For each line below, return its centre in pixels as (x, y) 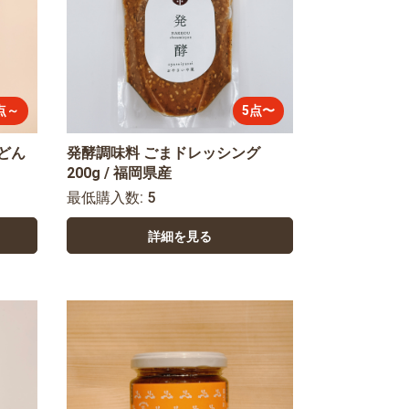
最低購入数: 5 (118, 198)
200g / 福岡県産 (119, 173)
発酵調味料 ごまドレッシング (163, 153)
